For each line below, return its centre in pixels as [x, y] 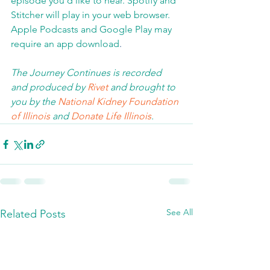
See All [180, 212]
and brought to [143, 87]
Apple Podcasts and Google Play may [93, 29]
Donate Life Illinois [111, 116]
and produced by [49, 87]
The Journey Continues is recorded [87, 73]
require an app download [65, 44]
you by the [34, 102]
